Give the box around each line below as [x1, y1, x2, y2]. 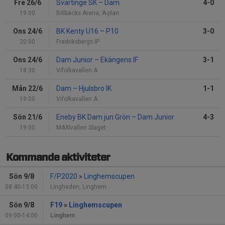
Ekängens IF [99, 56, 138, 64]
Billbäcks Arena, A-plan [56, 10, 119, 17]
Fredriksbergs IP [56, 38, 99, 46]
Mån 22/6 [12, 84, 43, 93]
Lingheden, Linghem [50, 183, 106, 191]
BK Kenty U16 [56, 27, 100, 36]
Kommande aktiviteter [6, 153, 110, 163]
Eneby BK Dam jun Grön [56, 113, 132, 122]
